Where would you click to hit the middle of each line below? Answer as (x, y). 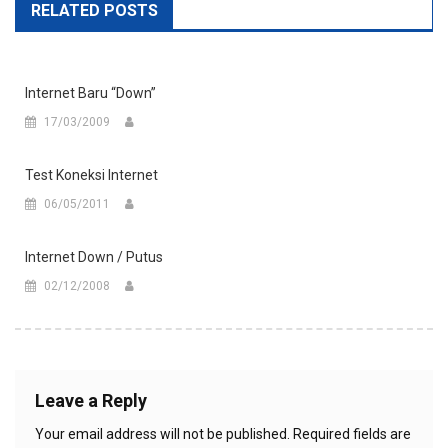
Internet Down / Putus (94, 256)
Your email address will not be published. (162, 433)
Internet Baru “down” (90, 92)
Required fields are (352, 433)
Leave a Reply (91, 400)
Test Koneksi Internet (91, 174)
